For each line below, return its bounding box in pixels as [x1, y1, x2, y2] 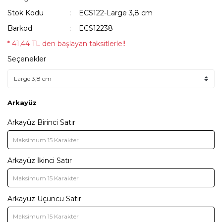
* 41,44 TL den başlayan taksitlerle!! [7, 39, 125, 48]
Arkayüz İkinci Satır [7, 156, 72, 165]
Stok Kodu [7, 8, 44, 17]
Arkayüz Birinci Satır [7, 118, 75, 127]
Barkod [7, 24, 32, 33]
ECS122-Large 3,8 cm [79, 8, 153, 17]
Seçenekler [7, 55, 46, 63]
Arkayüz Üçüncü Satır [7, 194, 81, 203]
